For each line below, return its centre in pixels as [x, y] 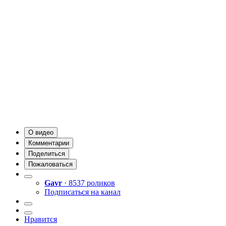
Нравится [41, 219]
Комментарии [49, 143]
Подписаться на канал [82, 192]
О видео [41, 133]
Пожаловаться [50, 164]
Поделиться [47, 154]
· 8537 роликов [90, 183]
